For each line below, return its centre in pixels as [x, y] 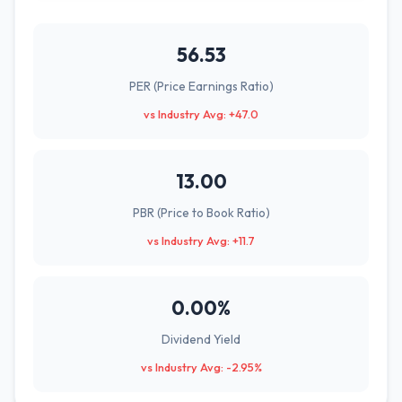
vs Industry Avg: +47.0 [201, 114]
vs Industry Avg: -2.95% [201, 367]
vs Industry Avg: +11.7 [201, 240]
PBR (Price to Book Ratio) [201, 213]
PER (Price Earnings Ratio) [201, 86]
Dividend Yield [201, 339]
